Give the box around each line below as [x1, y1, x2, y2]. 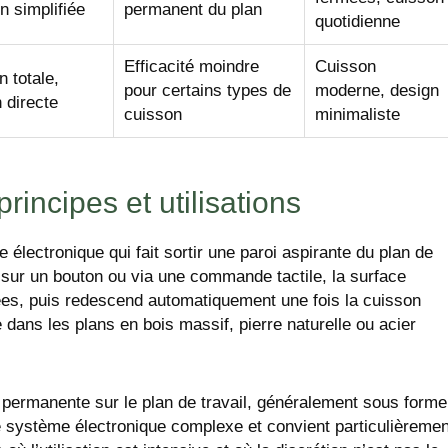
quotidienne [315, 12, 400, 32]
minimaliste [315, 105, 400, 125]
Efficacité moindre [124, 57, 259, 77]
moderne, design [315, 81, 439, 101]
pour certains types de [124, 81, 291, 101]
